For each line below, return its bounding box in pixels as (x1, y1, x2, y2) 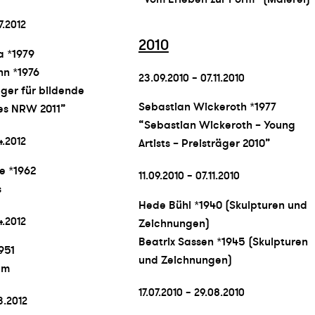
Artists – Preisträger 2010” (138, 136, 271, 151)
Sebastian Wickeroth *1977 (138, 100, 276, 115)
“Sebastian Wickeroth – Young (138, 118, 295, 133)
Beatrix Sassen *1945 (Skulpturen (138, 235, 308, 250)
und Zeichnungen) (138, 253, 232, 268)
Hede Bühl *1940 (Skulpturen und (138, 198, 307, 213)
